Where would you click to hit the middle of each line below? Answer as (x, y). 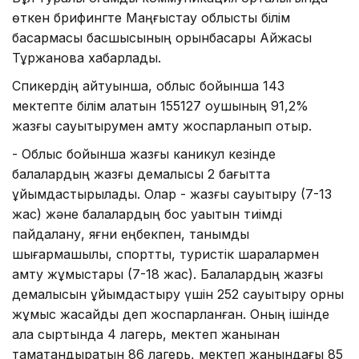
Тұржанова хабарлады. (87, 57)
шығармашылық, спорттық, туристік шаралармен (165, 254)
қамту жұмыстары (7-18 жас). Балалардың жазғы (167, 274)
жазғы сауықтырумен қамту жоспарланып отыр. (162, 125)
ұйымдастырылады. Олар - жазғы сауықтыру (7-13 (172, 194)
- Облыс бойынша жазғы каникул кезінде (144, 153)
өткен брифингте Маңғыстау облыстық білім (151, 17)
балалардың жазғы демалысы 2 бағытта (141, 173)
